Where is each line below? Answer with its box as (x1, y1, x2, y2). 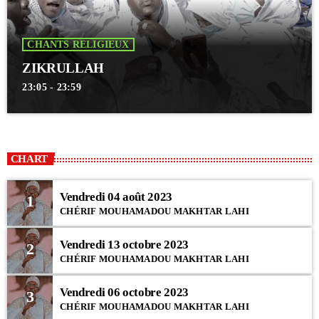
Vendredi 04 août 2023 (60, 189, 172, 204)
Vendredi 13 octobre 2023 (60, 237, 189, 251)
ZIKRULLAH (22, 61, 104, 76)
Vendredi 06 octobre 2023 (60, 285, 189, 299)
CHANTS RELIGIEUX (27, 39, 130, 51)
